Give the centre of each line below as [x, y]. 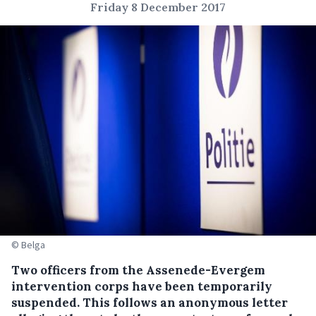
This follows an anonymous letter [185, 303]
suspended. [47, 303]
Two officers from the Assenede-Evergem [138, 271]
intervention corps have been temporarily [142, 287]
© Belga [28, 245]
